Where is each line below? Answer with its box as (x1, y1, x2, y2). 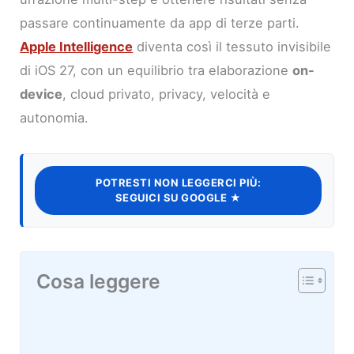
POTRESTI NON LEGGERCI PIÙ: (96, 175, 261, 189)
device (20, 85, 63, 102)
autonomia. (20, 109, 89, 126)
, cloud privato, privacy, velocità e (62, 85, 271, 102)
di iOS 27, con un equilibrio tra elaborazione (20, 62, 293, 78)
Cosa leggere (36, 269, 161, 293)
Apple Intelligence (20, 38, 134, 55)
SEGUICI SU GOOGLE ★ (115, 190, 242, 204)
